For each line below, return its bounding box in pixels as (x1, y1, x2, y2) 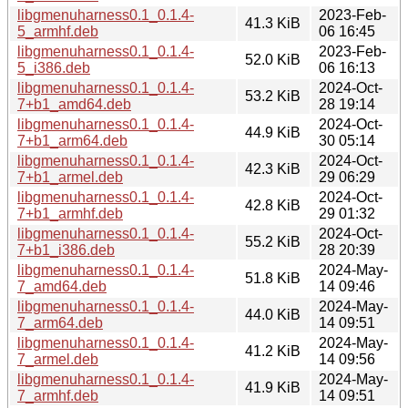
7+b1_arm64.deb (17, 132, 127, 148)
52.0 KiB (245, 51, 301, 67)
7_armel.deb (17, 351, 98, 367)
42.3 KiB (245, 160, 301, 177)
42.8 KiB (245, 197, 301, 213)
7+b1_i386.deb (17, 241, 115, 258)
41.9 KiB (245, 379, 301, 395)
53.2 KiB (245, 87, 301, 104)
